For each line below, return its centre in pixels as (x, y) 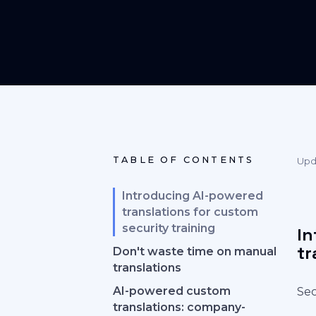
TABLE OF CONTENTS (184, 160)
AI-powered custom (172, 291)
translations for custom (190, 212)
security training (169, 228)
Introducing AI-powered (193, 196)
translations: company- (179, 307)
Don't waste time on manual (195, 251)
